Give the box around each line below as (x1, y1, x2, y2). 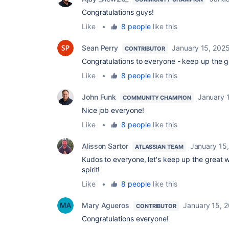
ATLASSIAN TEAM (134, 143, 184, 150)
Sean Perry (82, 43, 119, 52)
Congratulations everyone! (82, 214, 169, 223)
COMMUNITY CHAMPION (123, 94, 191, 101)
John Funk (82, 93, 117, 101)
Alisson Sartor (82, 142, 128, 150)
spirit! (82, 165, 100, 174)
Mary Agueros (82, 201, 129, 210)
